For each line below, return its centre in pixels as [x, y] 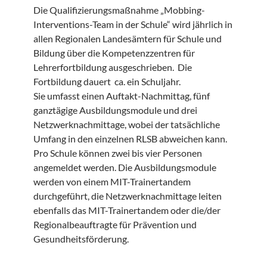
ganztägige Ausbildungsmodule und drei [115, 110]
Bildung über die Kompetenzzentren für [114, 53]
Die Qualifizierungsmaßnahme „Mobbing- [119, 10]
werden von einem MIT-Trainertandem [112, 182]
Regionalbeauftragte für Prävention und [115, 225]
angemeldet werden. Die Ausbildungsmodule [125, 167]
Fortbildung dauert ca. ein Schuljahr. [107, 82]
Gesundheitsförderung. [81, 239]
